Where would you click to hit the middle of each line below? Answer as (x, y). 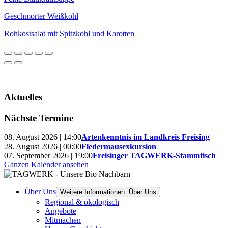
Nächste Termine (39, 118)
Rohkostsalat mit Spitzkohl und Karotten (69, 34)
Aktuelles (23, 97)
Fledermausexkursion (119, 147)
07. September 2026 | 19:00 (48, 156)
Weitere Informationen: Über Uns (108, 192)
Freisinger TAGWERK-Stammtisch (154, 156)
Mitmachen (63, 220)
